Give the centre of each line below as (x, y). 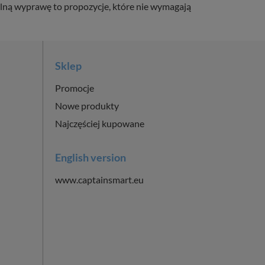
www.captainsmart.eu (100, 179)
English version (91, 157)
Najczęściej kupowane (100, 123)
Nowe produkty (87, 105)
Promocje (75, 88)
